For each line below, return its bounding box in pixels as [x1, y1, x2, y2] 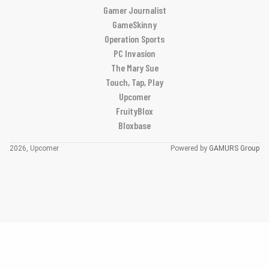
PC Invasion [113, 47, 156, 59]
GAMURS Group [209, 144, 259, 153]
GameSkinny [112, 18, 157, 30]
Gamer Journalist [103, 4, 166, 16]
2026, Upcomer [10, 144, 59, 153]
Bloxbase [118, 119, 151, 131]
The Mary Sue [110, 61, 159, 73]
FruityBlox [116, 104, 153, 116]
